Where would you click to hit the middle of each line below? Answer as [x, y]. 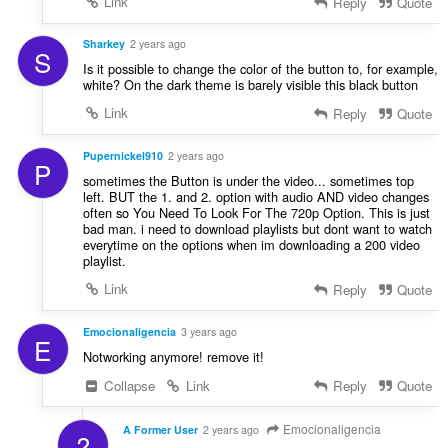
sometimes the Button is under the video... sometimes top [248, 181]
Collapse [128, 385]
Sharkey [103, 44]
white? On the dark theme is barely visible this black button [250, 85]
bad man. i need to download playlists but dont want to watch [257, 229]
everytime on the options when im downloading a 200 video [251, 245]
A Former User [160, 429]
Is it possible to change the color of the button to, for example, [260, 69]
